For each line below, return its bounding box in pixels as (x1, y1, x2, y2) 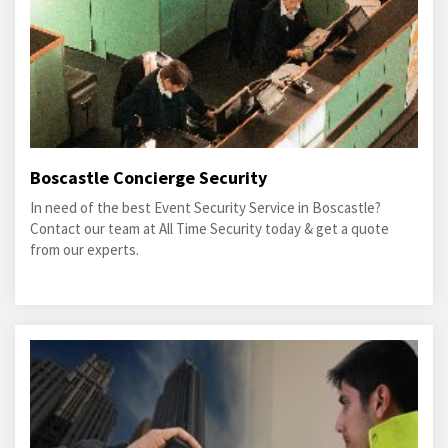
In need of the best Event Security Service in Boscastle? (30, 198, 381, 217)
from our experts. (30, 240, 139, 259)
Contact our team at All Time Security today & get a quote (30, 219, 389, 238)
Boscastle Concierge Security (30, 166, 267, 189)
